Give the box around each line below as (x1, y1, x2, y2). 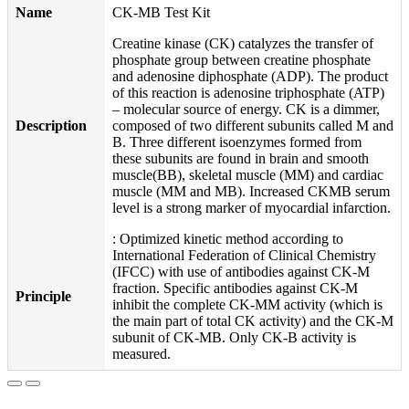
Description (16, 118, 87, 133)
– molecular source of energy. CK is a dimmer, (112, 101, 380, 117)
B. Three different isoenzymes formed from (112, 134, 362, 150)
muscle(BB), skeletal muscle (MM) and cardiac (112, 167, 383, 183)
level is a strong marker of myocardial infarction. (112, 200, 391, 215)
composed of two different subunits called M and (112, 118, 393, 133)
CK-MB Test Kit (112, 5, 210, 20)
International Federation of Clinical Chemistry (112, 247, 376, 263)
